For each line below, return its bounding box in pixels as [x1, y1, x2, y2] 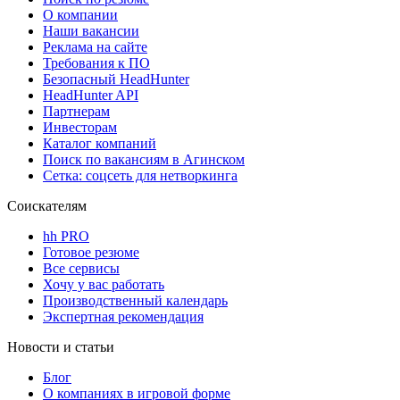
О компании [43, 7, 118, 23]
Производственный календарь [43, 293, 228, 309]
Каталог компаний [43, 136, 156, 152]
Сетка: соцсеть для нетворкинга [43, 168, 237, 184]
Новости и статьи [7, 339, 114, 355]
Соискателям [7, 198, 87, 214]
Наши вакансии [43, 23, 139, 39]
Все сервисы [43, 261, 120, 277]
